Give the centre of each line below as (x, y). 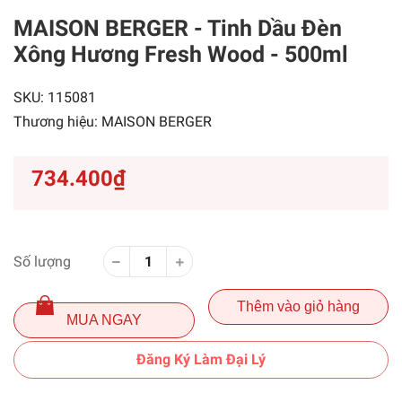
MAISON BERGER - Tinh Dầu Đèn (178, 28)
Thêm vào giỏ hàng (298, 306)
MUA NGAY (104, 320)
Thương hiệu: (57, 122)
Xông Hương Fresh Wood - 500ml (181, 54)
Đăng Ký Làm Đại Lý (201, 359)
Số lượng (42, 262)
